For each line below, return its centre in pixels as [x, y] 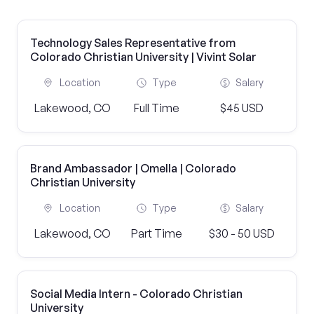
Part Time [157, 233]
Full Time [157, 108]
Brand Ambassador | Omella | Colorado [133, 168]
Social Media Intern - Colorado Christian [136, 294]
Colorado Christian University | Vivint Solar [143, 57]
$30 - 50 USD [241, 233]
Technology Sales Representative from [133, 43]
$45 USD [241, 108]
